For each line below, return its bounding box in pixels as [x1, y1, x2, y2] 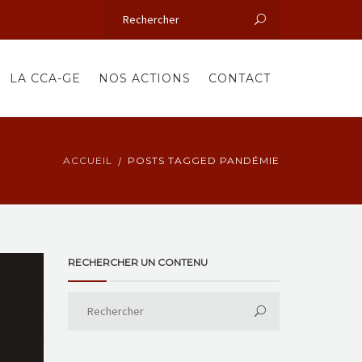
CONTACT [208, 71, 271, 86]
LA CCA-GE [10, 71, 81, 86]
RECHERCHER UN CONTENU [67, 256, 208, 268]
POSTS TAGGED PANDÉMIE [128, 154, 280, 166]
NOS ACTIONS [99, 71, 191, 86]
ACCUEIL [63, 154, 112, 166]
